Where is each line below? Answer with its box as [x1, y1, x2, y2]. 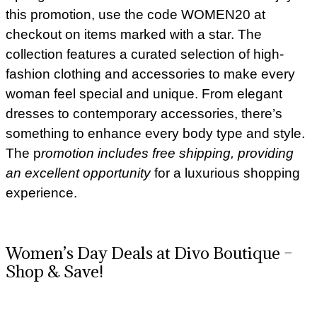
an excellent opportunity [6, 165, 151, 180]
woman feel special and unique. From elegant [6, 86, 282, 101]
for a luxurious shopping [154, 165, 300, 180]
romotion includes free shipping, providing [41, 145, 294, 161]
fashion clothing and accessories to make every [6, 66, 295, 81]
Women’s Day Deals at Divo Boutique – [6, 241, 293, 263]
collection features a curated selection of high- [6, 46, 284, 62]
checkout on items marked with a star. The [6, 26, 262, 42]
